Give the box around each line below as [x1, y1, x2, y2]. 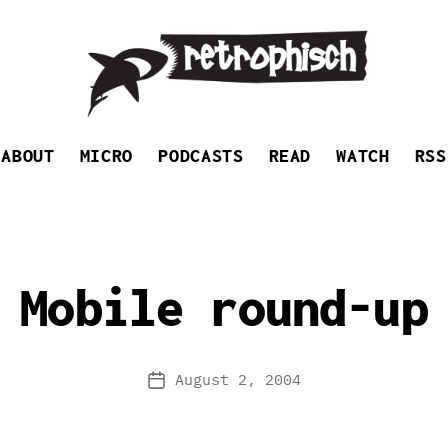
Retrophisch [79, 120, 176, 138]
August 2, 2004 [174, 370, 301, 389]
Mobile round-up [20, 278, 428, 337]
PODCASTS [158, 145, 244, 166]
